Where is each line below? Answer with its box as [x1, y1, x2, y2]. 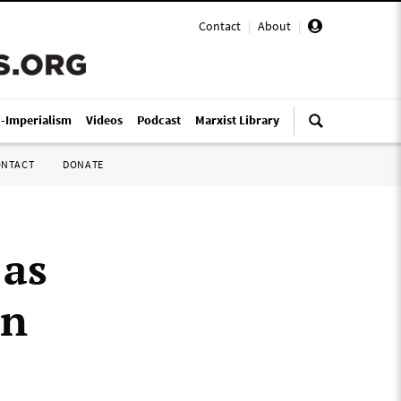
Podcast [137, 112, 181, 128]
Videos [86, 112, 123, 128]
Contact [199, 18, 241, 34]
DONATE [63, 158, 104, 171]
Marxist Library [195, 112, 279, 128]
